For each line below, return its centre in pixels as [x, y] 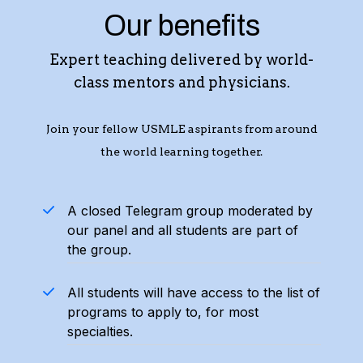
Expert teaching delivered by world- [181, 60]
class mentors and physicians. [181, 82]
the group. [99, 250]
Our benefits [181, 26]
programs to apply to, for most [162, 312]
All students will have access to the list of [193, 293]
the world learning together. [181, 152]
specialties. [100, 331]
